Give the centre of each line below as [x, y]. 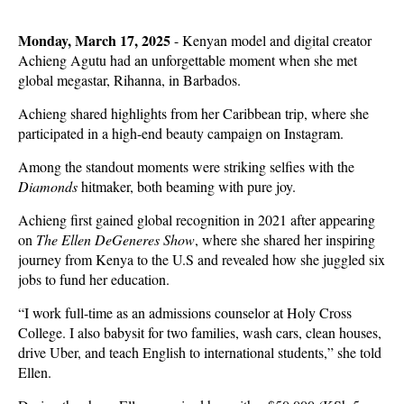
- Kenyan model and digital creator [271, 40]
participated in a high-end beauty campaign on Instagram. [181, 133]
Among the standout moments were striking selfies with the [186, 166]
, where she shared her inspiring [285, 239]
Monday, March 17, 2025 [94, 40]
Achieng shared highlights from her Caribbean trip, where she [193, 113]
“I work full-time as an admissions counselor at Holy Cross [185, 312]
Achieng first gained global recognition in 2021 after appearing [197, 220]
